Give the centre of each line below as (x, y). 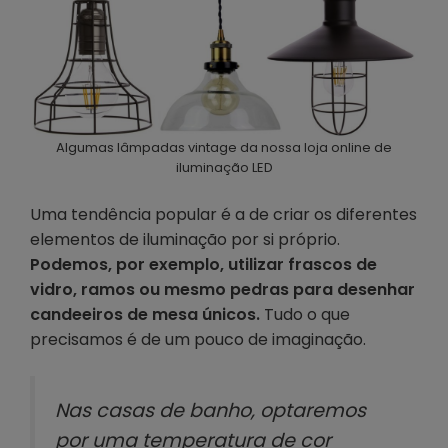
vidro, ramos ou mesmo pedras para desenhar (222, 290)
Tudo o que (305, 315)
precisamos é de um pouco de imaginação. (198, 340)
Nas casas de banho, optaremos (210, 411)
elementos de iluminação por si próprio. (185, 240)
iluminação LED (224, 168)
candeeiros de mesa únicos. (145, 315)
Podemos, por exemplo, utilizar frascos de (203, 265)
